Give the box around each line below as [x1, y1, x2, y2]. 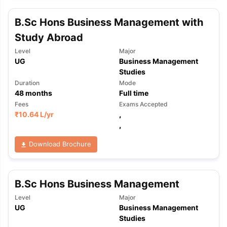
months [23, 89, 52, 97]
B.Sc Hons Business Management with [14, 16, 203, 28]
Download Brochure [27, 140, 91, 148]
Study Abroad [14, 31, 83, 44]
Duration [14, 79, 40, 87]
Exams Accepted [119, 100, 168, 108]
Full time [119, 89, 148, 97]
